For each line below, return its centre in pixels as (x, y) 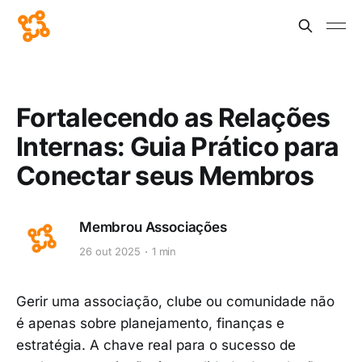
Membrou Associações (153, 227)
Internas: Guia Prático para (178, 147)
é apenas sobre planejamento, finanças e (150, 323)
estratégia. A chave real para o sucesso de (156, 345)
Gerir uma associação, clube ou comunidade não (175, 301)
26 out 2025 (110, 252)
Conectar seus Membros (165, 176)
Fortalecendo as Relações (173, 118)
